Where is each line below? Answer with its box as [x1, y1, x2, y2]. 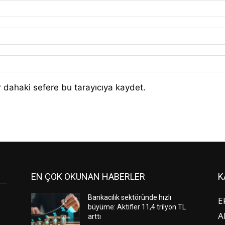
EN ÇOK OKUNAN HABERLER [31, 171, 145, 182]
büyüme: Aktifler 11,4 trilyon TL [88, 203, 186, 211]
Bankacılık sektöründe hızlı [88, 193, 172, 202]
